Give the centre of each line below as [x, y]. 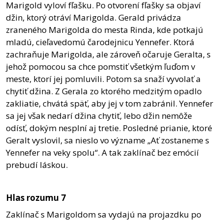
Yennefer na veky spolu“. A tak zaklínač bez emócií [102, 153]
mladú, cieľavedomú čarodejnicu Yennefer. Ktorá [100, 42]
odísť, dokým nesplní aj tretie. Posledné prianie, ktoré [109, 128]
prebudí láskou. [37, 165]
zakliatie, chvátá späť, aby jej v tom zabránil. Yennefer [110, 104]
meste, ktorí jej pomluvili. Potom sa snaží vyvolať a [103, 79]
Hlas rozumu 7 [36, 198]
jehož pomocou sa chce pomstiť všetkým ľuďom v [100, 67]
